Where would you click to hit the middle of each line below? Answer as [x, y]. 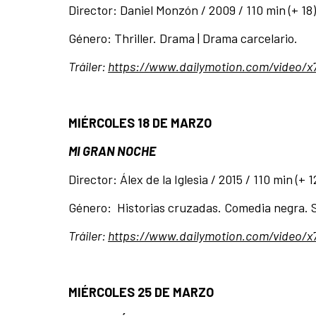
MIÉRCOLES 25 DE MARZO [142, 292]
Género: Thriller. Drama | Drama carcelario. [186, 38]
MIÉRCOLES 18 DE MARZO [141, 123]
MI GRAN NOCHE [112, 151]
